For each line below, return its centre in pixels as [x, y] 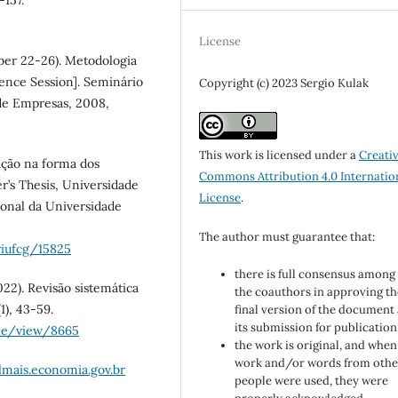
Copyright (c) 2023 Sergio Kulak [284, 84]
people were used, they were [312, 381]
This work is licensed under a [279, 155]
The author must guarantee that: [287, 237]
